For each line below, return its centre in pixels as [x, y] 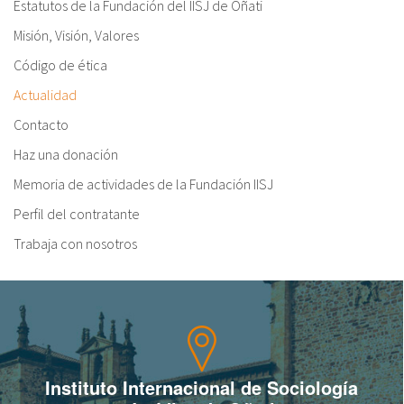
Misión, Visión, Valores [76, 35]
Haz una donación [66, 154]
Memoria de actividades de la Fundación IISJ [143, 184]
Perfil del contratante [77, 213]
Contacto [41, 124]
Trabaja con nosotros [75, 243]
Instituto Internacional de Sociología [201, 387]
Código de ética [60, 64]
